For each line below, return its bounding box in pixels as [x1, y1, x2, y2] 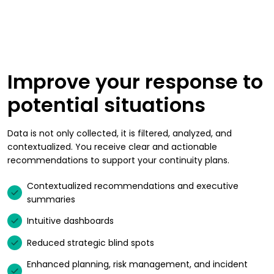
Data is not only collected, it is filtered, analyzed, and [7, 127, 232, 140]
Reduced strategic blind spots [27, 237, 154, 250]
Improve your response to [7, 68, 263, 96]
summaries [27, 193, 75, 206]
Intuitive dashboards [27, 215, 114, 228]
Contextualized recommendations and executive [27, 180, 239, 193]
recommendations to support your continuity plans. [7, 154, 229, 167]
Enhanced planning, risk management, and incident [27, 258, 248, 271]
